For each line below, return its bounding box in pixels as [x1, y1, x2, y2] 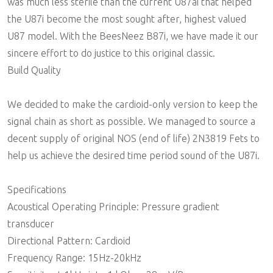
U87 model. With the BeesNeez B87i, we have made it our [7, 30, 258, 41]
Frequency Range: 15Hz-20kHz [7, 252, 141, 263]
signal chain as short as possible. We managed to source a [7, 116, 255, 127]
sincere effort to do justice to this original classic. [7, 48, 215, 58]
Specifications [7, 184, 66, 195]
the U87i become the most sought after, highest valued [7, 13, 246, 24]
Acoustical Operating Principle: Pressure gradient [7, 201, 219, 212]
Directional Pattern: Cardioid [7, 235, 130, 246]
